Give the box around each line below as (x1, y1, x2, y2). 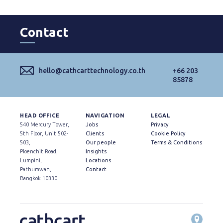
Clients (85, 130, 104, 137)
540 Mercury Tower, (20, 121, 69, 128)
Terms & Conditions (151, 139, 203, 146)
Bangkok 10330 (20, 175, 57, 182)
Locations (85, 157, 111, 164)
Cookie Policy (151, 130, 186, 137)
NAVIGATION (85, 112, 125, 119)
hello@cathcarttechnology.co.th (39, 67, 145, 75)
